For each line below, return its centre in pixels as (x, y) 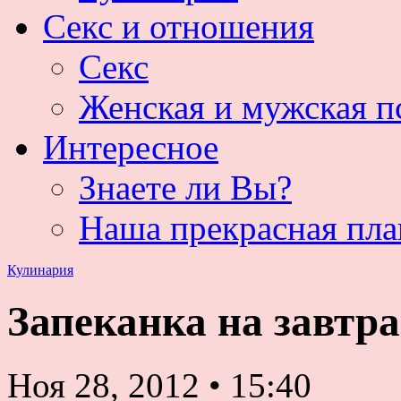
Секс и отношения (179, 26)
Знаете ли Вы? (185, 188)
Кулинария (40, 270)
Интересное (131, 147)
